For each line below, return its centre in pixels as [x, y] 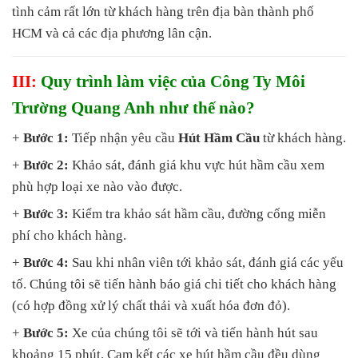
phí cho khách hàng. [69, 236]
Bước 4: [46, 263]
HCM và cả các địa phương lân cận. [112, 34]
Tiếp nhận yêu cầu [123, 138]
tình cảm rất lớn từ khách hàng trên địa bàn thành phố [163, 12]
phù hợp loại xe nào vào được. [97, 187]
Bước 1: [46, 138]
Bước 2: [46, 165]
